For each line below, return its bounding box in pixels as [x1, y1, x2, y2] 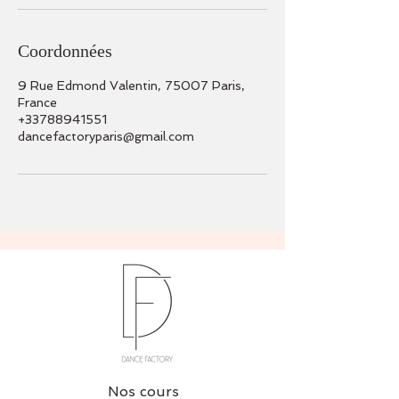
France [18, 95, 57, 110]
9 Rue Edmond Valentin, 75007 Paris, [18, 78, 245, 93]
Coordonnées [18, 41, 112, 61]
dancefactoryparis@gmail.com [18, 129, 194, 143]
